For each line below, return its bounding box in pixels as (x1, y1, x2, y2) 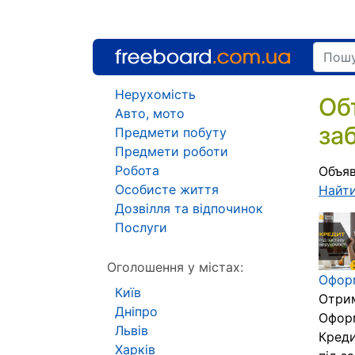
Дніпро (115, 303, 158, 319)
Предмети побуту (115, 124, 227, 140)
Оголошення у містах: (107, 259, 243, 275)
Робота (115, 162, 159, 178)
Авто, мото (115, 105, 185, 121)
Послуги (115, 219, 167, 235)
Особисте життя (115, 181, 219, 197)
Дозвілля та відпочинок (115, 200, 263, 216)
